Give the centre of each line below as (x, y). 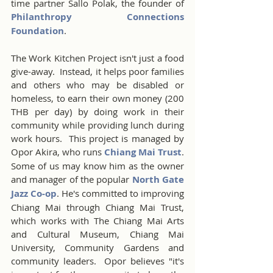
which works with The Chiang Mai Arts (97, 221)
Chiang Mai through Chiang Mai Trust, (97, 207)
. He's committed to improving (120, 193)
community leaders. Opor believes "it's (97, 261)
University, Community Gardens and (97, 247)
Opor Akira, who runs (58, 152)
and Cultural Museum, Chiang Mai (97, 234)
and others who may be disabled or (97, 85)
